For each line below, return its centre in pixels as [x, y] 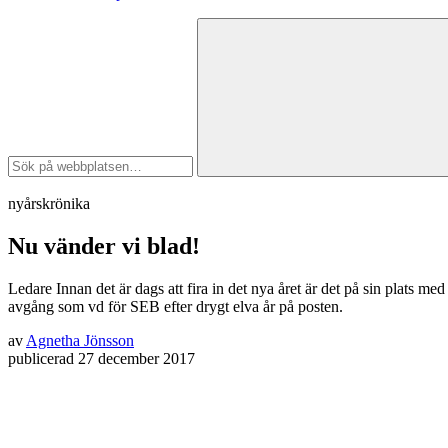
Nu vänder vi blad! [104, 245]
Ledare [30, 288]
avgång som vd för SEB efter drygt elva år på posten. [175, 306]
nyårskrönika [49, 203]
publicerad [41, 358]
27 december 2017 [136, 358]
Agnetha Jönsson [80, 340]
